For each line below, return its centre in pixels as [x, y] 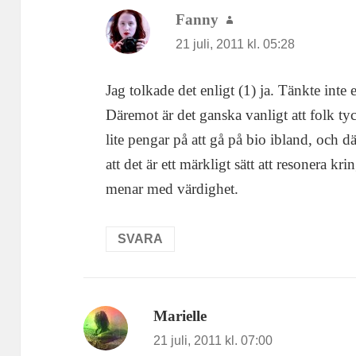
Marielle [180, 315]
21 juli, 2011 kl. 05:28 [236, 44]
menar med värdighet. [172, 188]
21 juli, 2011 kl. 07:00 [213, 340]
